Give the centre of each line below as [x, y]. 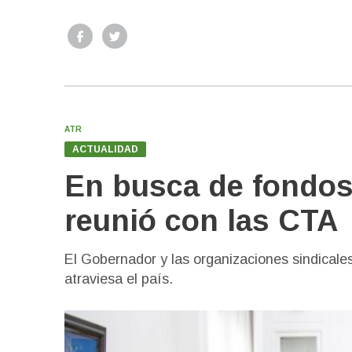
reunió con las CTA [201, 221]
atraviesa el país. [119, 279]
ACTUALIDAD [105, 150]
